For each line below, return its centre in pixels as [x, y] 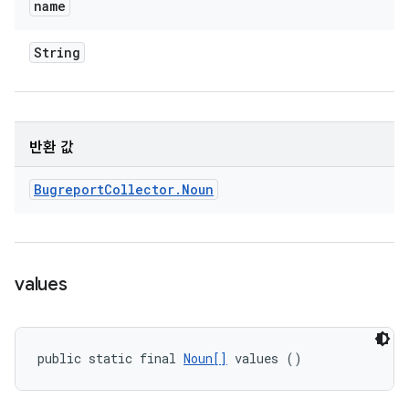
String [57, 52]
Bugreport [69, 189]
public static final [110, 358]
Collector [139, 189]
